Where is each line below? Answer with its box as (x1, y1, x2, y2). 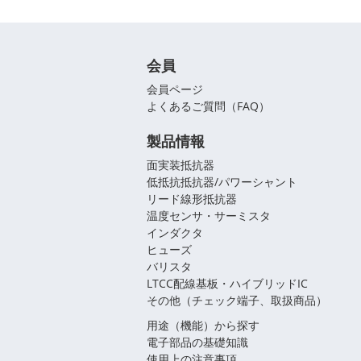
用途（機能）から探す (147, 317, 259, 334)
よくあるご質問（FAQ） (147, 98, 270, 114)
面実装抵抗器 (147, 157, 214, 173)
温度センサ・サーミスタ (147, 208, 271, 224)
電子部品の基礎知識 (147, 334, 248, 351)
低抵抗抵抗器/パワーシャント (147, 174, 297, 190)
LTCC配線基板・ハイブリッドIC (147, 276, 308, 292)
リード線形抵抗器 (147, 191, 237, 207)
